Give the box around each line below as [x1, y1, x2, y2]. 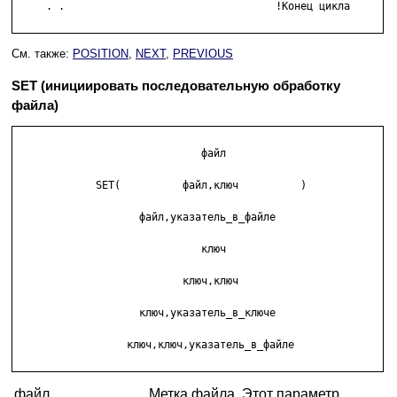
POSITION [73, 47, 128, 61]
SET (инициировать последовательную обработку [12, 78, 340, 94]
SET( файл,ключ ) [15, 179, 307, 192]
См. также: [12, 47, 73, 61]
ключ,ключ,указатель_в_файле [15, 339, 294, 352]
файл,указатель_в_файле [15, 211, 294, 224]
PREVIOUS [173, 47, 233, 61]
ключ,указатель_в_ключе [15, 307, 294, 320]
